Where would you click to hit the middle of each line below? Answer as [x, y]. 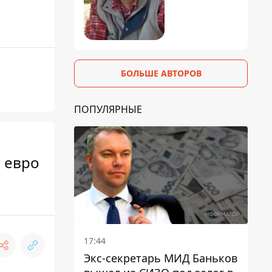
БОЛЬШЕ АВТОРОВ [161, 73]
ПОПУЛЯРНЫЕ [108, 109]
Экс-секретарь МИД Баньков [161, 258]
